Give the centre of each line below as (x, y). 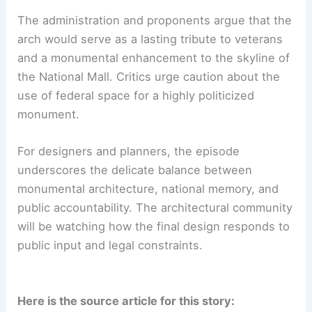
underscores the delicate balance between (135, 170)
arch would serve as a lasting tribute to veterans (150, 39)
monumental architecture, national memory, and (148, 188)
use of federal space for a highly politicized (136, 95)
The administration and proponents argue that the (155, 20)
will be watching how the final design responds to (154, 226)
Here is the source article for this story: (126, 301)
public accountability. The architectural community (155, 207)
